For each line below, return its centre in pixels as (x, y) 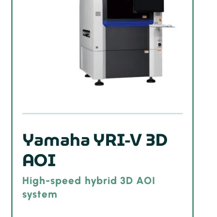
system (40, 194)
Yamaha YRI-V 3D (95, 140)
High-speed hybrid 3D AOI (89, 181)
